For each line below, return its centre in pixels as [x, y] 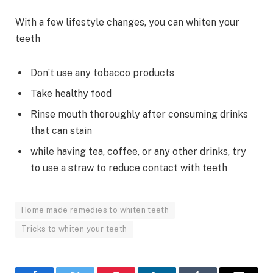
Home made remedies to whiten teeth [95, 210]
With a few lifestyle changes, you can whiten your [127, 23]
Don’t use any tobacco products [102, 73]
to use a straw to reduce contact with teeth [129, 168]
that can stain [61, 130]
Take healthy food [71, 93]
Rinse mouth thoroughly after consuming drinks [139, 114]
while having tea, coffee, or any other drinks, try [138, 151]
